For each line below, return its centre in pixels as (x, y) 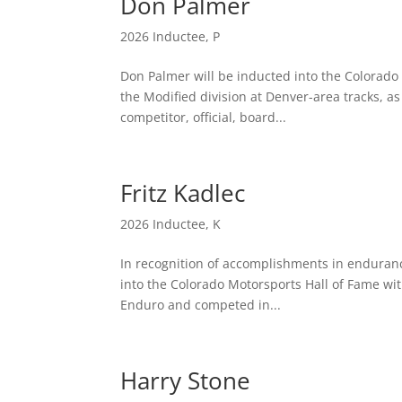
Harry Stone (186, 380)
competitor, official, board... (204, 117)
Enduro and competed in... (201, 305)
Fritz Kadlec (183, 193)
